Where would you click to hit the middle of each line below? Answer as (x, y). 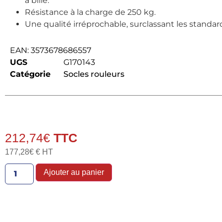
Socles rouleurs (94, 74)
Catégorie (30, 74)
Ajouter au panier (74, 172)
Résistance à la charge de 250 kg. (90, 12)
